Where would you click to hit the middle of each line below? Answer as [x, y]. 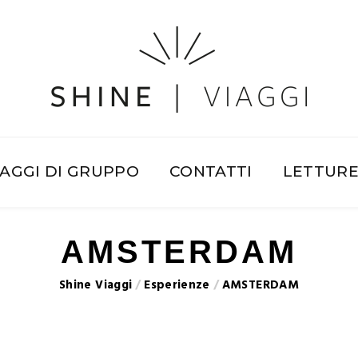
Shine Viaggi [96, 285]
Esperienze [177, 285]
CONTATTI [211, 171]
